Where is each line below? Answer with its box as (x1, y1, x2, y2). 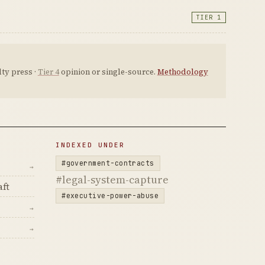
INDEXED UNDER (56, 141, 125, 149)
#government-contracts (62, 159, 154, 167)
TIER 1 (196, 14, 222, 21)
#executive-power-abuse (62, 191, 159, 200)
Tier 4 (37, 67, 59, 77)
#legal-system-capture (56, 172, 169, 187)
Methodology (157, 67, 208, 77)
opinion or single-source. (59, 67, 157, 77)
